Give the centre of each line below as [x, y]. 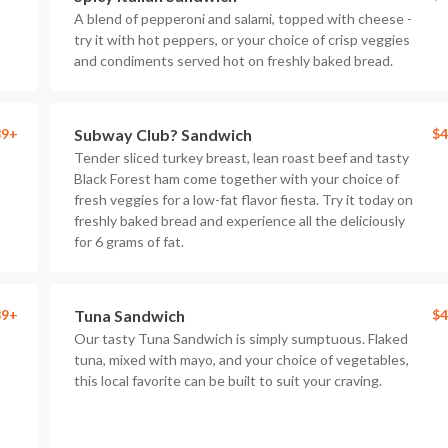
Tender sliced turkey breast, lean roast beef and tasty [241, 157]
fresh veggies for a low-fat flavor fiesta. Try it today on [243, 199]
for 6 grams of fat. [129, 241]
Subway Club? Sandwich [163, 134]
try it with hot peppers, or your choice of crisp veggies [242, 39]
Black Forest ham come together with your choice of [236, 178]
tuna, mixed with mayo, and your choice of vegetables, [241, 359]
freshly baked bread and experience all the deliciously [239, 220]
